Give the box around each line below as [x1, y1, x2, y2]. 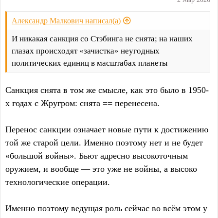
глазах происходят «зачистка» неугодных [12, 46, 160, 56]
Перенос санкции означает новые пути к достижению [5, 125, 208, 135]
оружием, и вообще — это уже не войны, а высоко [5, 164, 197, 174]
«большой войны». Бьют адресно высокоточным [5, 151, 188, 161]
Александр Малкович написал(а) [12, 17, 121, 25]
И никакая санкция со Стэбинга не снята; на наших [12, 34, 193, 44]
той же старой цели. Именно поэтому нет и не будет [5, 138, 203, 148]
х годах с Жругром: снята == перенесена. [5, 98, 160, 109]
